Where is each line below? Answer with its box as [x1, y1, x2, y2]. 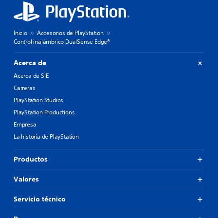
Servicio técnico [14, 195, 66, 204]
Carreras [14, 84, 36, 92]
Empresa [14, 120, 36, 129]
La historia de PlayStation [14, 132, 79, 141]
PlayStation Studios [14, 96, 64, 105]
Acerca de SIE [14, 72, 49, 80]
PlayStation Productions [14, 108, 75, 117]
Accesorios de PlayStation [36, 29, 104, 37]
